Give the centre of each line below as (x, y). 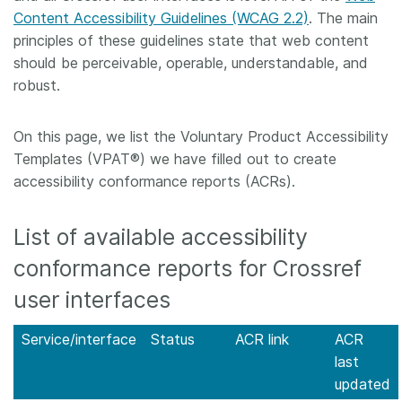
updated (363, 384)
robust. (37, 85)
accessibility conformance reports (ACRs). (154, 181)
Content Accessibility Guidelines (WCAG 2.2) (161, 18)
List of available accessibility (161, 237)
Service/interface (79, 339)
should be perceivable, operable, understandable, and (191, 63)
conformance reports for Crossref (188, 268)
